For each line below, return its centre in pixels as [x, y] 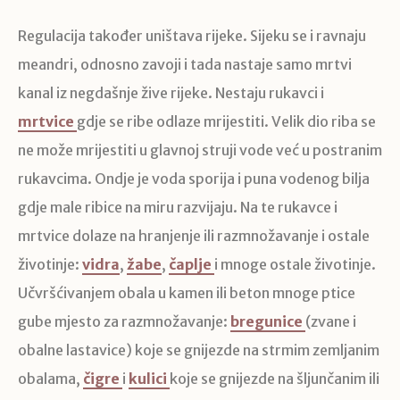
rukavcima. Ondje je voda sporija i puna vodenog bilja [194, 179]
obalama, [50, 379]
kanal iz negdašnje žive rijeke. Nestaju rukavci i [171, 93]
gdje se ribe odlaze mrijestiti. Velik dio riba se [226, 122]
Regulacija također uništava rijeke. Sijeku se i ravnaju [192, 36]
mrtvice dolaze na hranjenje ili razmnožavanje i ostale [194, 236]
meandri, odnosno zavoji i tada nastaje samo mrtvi [185, 65]
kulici [148, 379]
